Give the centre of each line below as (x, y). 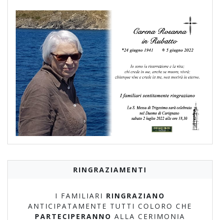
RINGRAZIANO (136, 195)
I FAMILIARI (81, 195)
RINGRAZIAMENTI (110, 169)
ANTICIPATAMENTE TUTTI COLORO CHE (110, 206)
